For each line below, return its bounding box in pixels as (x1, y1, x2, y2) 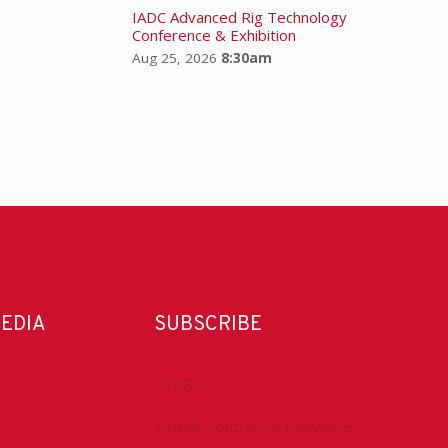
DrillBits (157, 373, 210, 394)
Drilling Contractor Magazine (157, 415, 351, 436)
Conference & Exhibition (131, 24, 296, 45)
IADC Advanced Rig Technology (131, 6, 347, 27)
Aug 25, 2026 (131, 48, 217, 67)
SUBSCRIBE (154, 311, 262, 338)
